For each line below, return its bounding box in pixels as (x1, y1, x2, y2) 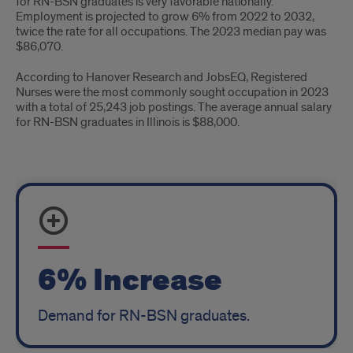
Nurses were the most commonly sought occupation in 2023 (16, 84, 329, 101)
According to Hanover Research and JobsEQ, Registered (16, 69, 307, 86)
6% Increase (38, 259, 222, 303)
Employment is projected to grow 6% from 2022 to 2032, (16, 9, 314, 25)
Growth (16, 169, 91, 199)
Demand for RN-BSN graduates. (38, 307, 250, 326)
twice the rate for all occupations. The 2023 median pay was (16, 24, 326, 40)
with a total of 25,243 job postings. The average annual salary (16, 99, 332, 116)
